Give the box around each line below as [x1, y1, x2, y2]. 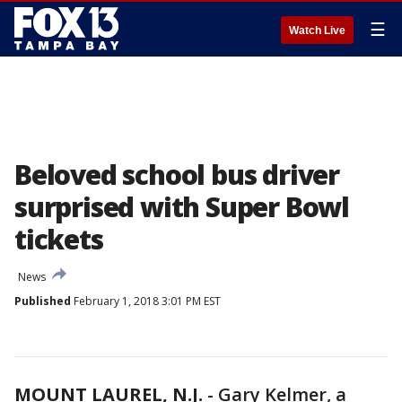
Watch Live [289, 24, 345, 37]
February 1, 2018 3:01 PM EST [71, 293, 221, 309]
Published [14, 293, 71, 309]
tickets [14, 221, 103, 258]
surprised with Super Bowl [14, 188, 349, 225]
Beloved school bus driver [14, 156, 339, 193]
